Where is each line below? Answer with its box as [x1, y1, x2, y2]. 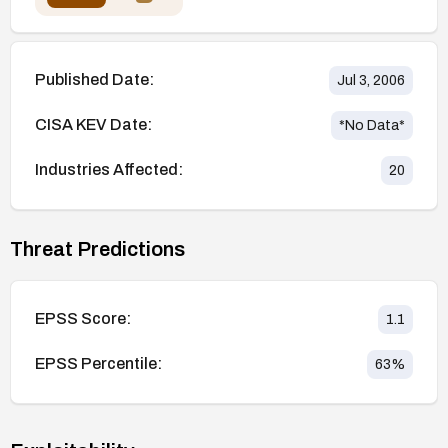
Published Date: [35, 71, 154, 89]
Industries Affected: [35, 161, 183, 179]
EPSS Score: [35, 310, 131, 328]
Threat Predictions [10, 237, 185, 260]
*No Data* [339, 117, 405, 133]
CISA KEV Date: [35, 116, 152, 134]
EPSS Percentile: [35, 355, 162, 373]
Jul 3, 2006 [337, 72, 405, 88]
